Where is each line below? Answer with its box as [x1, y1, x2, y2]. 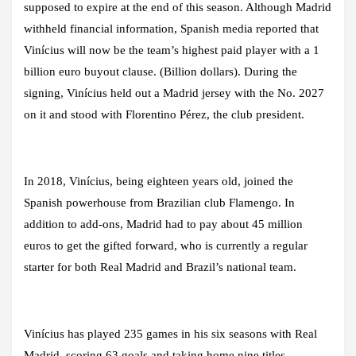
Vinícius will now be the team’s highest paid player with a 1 [24, 43, 319, 56]
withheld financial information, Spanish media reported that [24, 21, 319, 35]
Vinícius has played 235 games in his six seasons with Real [24, 327, 317, 340]
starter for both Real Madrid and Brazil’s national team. [24, 260, 296, 273]
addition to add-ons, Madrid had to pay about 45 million [24, 217, 303, 230]
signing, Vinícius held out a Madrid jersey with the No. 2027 [24, 86, 324, 99]
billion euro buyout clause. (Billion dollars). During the [24, 64, 297, 78]
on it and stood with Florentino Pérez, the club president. [24, 107, 304, 121]
